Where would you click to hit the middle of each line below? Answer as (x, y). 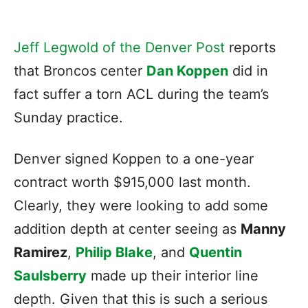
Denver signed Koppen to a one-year (134, 158)
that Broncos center (80, 70)
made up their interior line (173, 275)
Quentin (216, 252)
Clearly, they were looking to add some (141, 205)
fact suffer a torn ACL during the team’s (141, 94)
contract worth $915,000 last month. (132, 182)
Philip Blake (114, 252)
